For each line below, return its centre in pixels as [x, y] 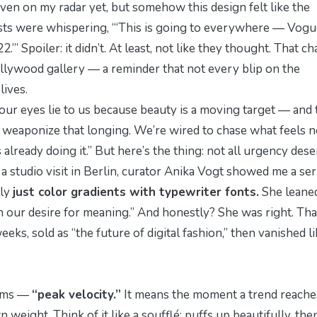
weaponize [31, 130]
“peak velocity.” [76, 294]
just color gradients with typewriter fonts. [136, 192]
